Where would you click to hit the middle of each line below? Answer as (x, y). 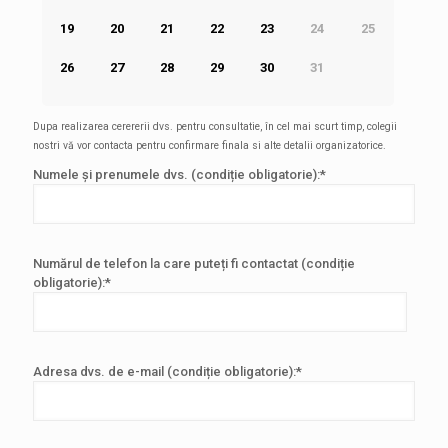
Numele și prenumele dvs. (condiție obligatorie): (176, 174)
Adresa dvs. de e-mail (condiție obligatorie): (164, 371)
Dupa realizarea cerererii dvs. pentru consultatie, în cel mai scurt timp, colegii (215, 126)
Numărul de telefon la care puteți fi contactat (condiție (194, 263)
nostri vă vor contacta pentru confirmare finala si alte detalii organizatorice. (209, 145)
